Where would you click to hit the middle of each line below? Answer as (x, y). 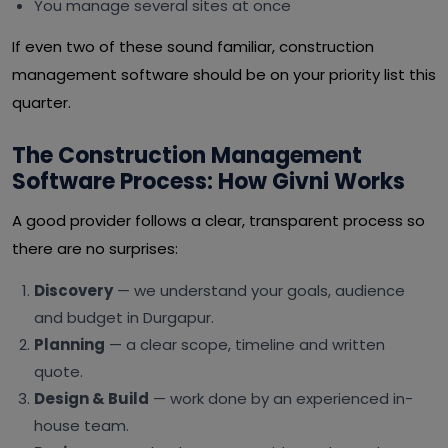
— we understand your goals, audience (259, 290)
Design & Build (91, 398)
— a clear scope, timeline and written (245, 344)
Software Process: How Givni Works (208, 181)
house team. (81, 425)
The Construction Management (187, 155)
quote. (58, 371)
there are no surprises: (95, 248)
